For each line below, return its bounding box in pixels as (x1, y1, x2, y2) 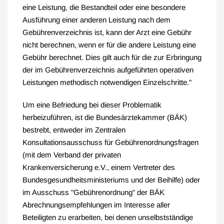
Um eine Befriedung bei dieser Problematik (22, 100, 161, 109)
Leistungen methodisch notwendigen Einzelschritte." (22, 78, 191, 86)
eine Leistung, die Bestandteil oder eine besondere (22, 3, 185, 11)
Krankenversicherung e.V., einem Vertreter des (22, 163, 175, 171)
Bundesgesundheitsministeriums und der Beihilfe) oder (22, 175, 200, 184)
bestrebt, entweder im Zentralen (22, 125, 125, 134)
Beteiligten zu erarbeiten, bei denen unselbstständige (22, 213, 193, 221)
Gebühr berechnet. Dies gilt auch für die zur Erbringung (22, 53, 201, 61)
